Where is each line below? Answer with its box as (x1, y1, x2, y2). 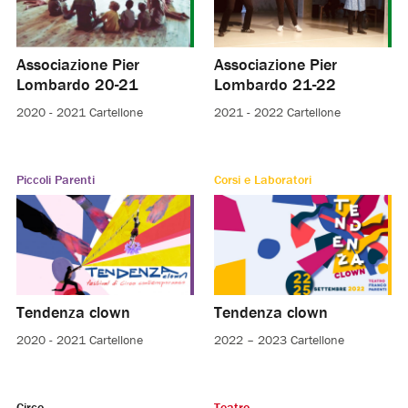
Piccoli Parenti (15, 170, 95, 188)
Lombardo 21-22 (214, 73, 336, 95)
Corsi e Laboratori (214, 170, 311, 188)
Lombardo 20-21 (15, 73, 138, 95)
